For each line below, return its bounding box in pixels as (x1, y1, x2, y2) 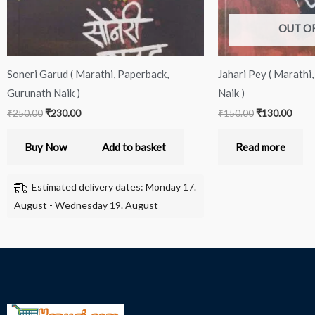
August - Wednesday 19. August (14, 198, 158, 211)
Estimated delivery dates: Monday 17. (32, 180, 196, 193)
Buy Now (25, 141, 67, 154)
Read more (236, 141, 285, 154)
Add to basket (102, 141, 166, 154)
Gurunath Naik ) (7, 86, 80, 99)
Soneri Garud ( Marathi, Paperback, (7, 67, 169, 80)
